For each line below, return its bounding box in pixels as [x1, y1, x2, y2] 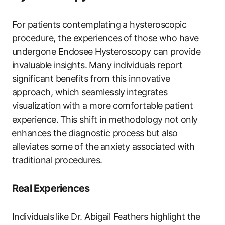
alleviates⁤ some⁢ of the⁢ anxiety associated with [12, 141, 195, 152]
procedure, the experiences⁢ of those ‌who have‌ [12, 32, 199, 43]
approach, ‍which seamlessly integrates [12, 86, 168, 97]
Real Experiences [12, 182, 90, 194]
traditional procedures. [12, 154, 102, 165]
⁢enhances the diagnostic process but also [12, 127, 178, 138]
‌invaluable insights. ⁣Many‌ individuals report [12, 59, 183, 70]
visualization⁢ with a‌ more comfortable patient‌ [12, 100, 193, 111]
